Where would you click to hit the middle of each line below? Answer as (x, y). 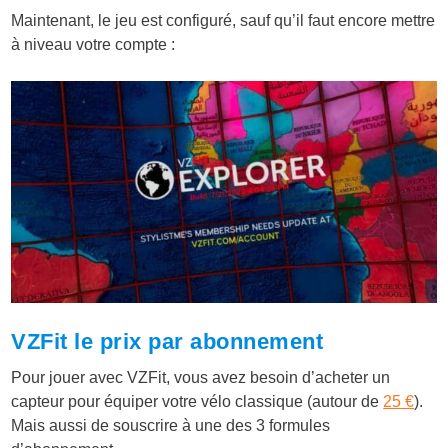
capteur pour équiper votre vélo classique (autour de (197, 402)
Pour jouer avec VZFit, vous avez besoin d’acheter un (201, 378)
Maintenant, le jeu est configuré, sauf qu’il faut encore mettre (223, 20)
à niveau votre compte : (93, 44)
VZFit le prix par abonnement (167, 342)
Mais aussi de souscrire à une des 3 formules (171, 426)
